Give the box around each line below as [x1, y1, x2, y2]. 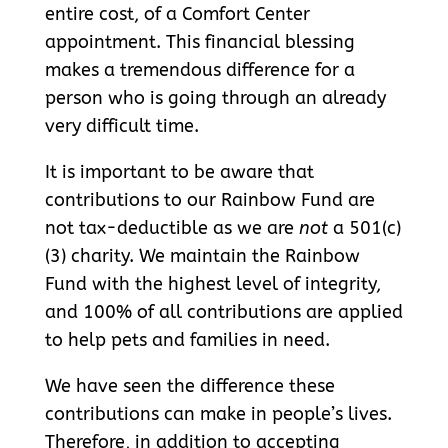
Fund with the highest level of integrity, [44, 272, 381, 295]
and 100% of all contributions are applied [44, 300, 403, 323]
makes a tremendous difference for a [44, 58, 355, 81]
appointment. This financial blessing [44, 30, 355, 53]
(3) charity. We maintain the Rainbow [44, 244, 360, 267]
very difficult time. [44, 114, 199, 137]
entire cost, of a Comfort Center [44, 2, 310, 25]
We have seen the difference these [44, 374, 335, 397]
